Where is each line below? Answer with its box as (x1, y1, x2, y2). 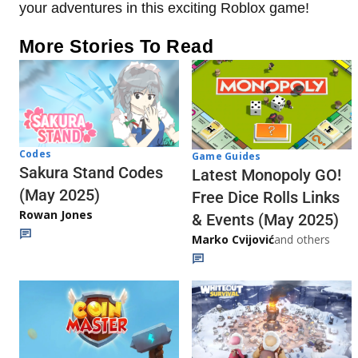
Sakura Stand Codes (19, 163, 163, 183)
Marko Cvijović (192, 232, 274, 248)
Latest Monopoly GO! (192, 165, 341, 185)
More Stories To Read (19, 35, 214, 57)
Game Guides (192, 149, 261, 164)
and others (274, 232, 330, 248)
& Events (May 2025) (192, 210, 339, 230)
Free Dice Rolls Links (192, 188, 340, 208)
